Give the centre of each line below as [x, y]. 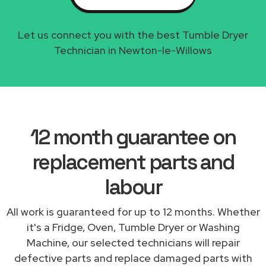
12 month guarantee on [133, 137]
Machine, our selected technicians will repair [133, 242]
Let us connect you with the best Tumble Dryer [133, 34]
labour [133, 187]
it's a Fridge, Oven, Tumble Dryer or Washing [133, 227]
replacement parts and [133, 162]
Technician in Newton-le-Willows [133, 50]
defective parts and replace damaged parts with [133, 258]
